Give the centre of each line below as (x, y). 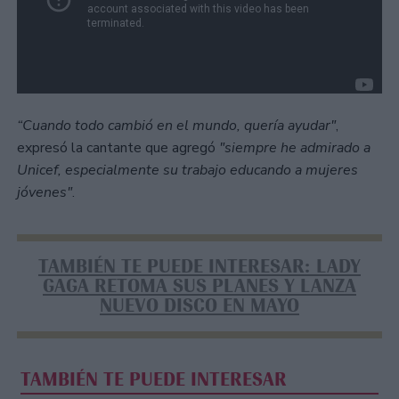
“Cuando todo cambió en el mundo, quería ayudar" (176, 125)
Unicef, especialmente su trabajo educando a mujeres (187, 170)
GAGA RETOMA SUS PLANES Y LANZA (199, 286)
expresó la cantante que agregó (116, 147)
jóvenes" (45, 192)
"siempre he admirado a (293, 147)
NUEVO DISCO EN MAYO (199, 306)
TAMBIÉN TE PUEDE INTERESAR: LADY (199, 267)
